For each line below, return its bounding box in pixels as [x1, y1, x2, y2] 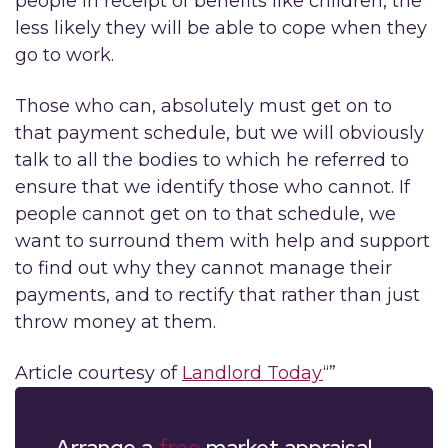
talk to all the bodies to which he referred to [15, 149, 409, 171]
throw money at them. [15, 311, 216, 333]
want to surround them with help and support [15, 230, 430, 252]
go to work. [15, 44, 114, 66]
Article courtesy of [15, 362, 182, 384]
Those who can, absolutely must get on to [15, 95, 392, 117]
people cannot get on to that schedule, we [15, 203, 396, 225]
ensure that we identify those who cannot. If [15, 176, 410, 198]
